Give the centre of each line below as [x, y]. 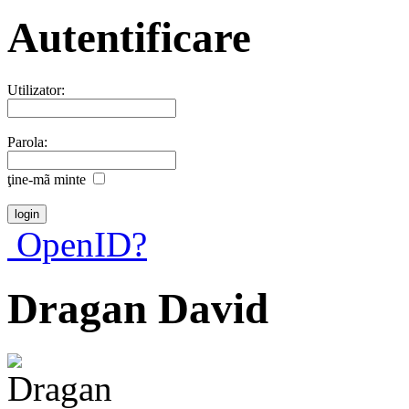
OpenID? [77, 244]
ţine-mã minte [47, 179]
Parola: [27, 142]
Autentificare [129, 38]
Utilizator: [36, 89]
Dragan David [138, 309]
